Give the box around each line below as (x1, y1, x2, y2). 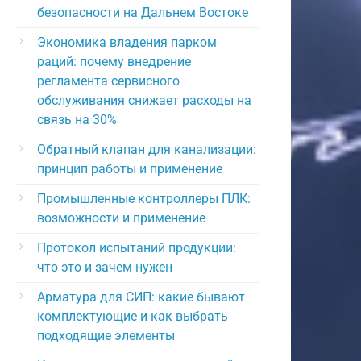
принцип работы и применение (37, 160, 222, 176)
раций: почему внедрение (37, 53, 191, 69)
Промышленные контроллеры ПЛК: (37, 190, 251, 206)
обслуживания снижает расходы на (37, 92, 251, 108)
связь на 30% (37, 111, 117, 127)
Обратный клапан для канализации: (37, 141, 256, 157)
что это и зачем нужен (37, 259, 172, 275)
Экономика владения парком (37, 34, 217, 50)
